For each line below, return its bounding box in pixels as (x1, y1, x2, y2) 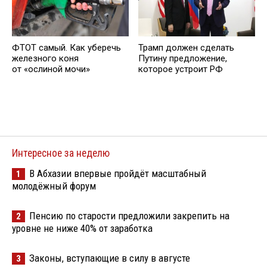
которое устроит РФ (138, 63, 223, 74)
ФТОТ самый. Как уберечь (12, 42, 121, 53)
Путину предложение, (138, 52, 227, 64)
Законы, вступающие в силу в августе (29, 252, 190, 264)
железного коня (12, 52, 79, 64)
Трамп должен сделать (138, 42, 234, 53)
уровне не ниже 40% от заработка (12, 222, 153, 234)
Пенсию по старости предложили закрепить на (29, 209, 229, 222)
